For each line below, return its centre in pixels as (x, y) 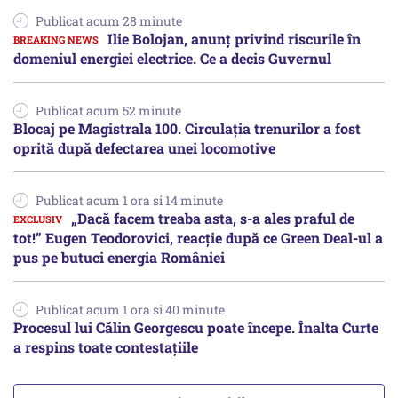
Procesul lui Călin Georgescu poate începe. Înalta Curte (196, 328)
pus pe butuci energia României (119, 258)
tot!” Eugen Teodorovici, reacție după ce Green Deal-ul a (198, 238)
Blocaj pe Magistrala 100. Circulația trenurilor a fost (187, 129)
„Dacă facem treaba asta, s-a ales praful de (213, 219)
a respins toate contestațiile (106, 347)
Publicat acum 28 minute (109, 21)
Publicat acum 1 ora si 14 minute (129, 201)
